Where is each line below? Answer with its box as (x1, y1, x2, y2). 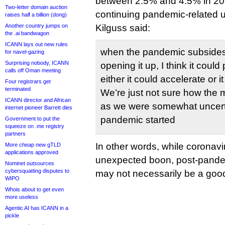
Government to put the (5, 116, 60, 122)
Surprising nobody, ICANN (5, 60, 69, 66)
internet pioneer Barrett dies (5, 104, 72, 110)
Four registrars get (5, 78, 51, 84)
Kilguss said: (95, 23, 150, 33)
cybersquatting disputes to (5, 168, 69, 174)
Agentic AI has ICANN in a (5, 205, 68, 211)
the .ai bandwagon (5, 30, 49, 36)
